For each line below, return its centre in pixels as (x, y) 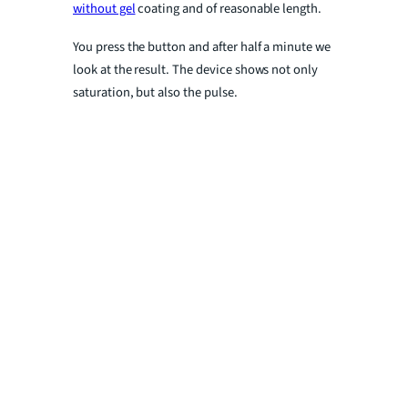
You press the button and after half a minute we (202, 47)
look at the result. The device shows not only (196, 70)
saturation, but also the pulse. (155, 93)
